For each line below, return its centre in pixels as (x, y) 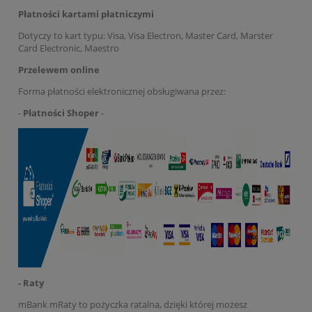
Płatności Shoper (61, 112)
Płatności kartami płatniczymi (86, 14)
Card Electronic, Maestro (69, 48)
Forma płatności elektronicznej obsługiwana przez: (122, 91)
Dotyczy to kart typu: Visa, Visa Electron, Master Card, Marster (146, 35)
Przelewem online (60, 69)
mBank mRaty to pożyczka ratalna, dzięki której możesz (133, 304)
